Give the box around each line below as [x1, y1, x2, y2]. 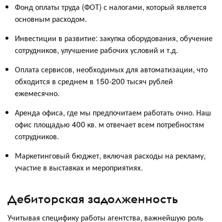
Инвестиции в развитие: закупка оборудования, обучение [15, 32, 213, 44]
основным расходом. [15, 12, 87, 24]
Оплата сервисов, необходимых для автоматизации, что [15, 63, 208, 75]
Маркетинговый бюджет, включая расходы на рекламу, [15, 149, 206, 161]
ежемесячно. [15, 87, 59, 99]
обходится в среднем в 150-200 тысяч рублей [15, 75, 173, 87]
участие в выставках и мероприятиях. [15, 161, 143, 173]
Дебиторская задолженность [7, 191, 178, 207]
